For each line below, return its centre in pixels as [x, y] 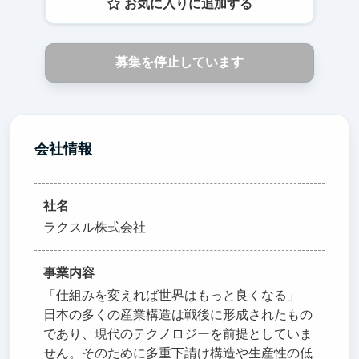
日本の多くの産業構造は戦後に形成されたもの [178, 314]
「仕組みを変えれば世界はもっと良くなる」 [172, 295]
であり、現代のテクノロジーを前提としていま [178, 333]
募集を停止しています [179, 63]
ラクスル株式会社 [95, 228]
